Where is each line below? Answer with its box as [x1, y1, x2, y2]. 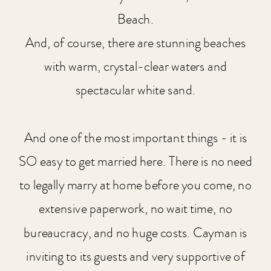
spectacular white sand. [75, 81, 196, 100]
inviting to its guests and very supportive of [26, 247, 245, 266]
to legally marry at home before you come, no [19, 176, 252, 195]
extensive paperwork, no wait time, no [38, 200, 233, 219]
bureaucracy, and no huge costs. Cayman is [24, 223, 247, 243]
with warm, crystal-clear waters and [44, 57, 227, 76]
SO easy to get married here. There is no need [18, 152, 253, 171]
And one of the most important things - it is [24, 128, 247, 148]
